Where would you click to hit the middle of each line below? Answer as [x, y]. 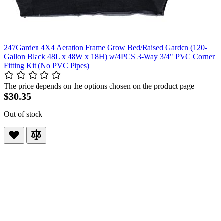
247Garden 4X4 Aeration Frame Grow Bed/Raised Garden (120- [106, 48]
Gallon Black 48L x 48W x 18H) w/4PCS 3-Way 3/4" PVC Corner [109, 57]
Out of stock [23, 114]
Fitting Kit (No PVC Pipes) [47, 66]
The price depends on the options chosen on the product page [99, 86]
